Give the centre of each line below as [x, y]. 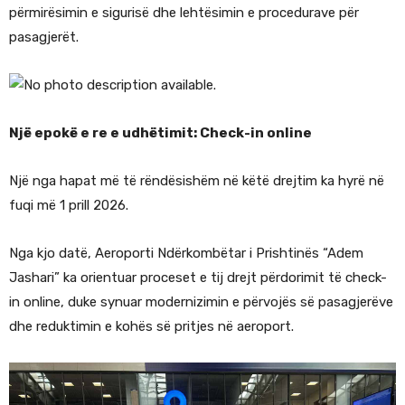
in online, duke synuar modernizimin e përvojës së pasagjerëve [201, 302]
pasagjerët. [44, 38]
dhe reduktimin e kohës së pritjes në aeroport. [151, 327]
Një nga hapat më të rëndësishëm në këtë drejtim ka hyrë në [197, 181]
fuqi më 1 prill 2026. [69, 206]
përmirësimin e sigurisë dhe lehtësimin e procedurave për [184, 13]
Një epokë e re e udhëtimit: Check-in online [160, 133]
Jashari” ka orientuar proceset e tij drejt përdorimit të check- [198, 278]
